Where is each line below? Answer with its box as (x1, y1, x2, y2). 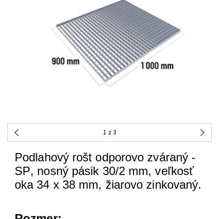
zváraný (147, 151, 189, 164)
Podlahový (15, 151, 69, 164)
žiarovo (105, 178, 143, 192)
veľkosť (155, 164, 194, 178)
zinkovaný (146, 178, 198, 192)
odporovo (95, 151, 144, 164)
